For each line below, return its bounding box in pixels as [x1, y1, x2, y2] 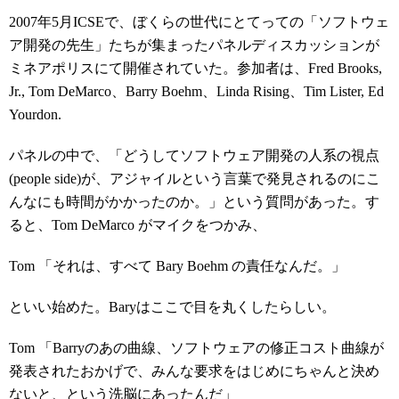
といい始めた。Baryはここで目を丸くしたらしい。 [9, 299, 336, 314]
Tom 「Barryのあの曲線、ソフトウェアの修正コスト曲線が [9, 340, 384, 355]
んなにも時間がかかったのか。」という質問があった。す [9, 194, 379, 209]
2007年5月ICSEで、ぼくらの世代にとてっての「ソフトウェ [9, 14, 389, 29]
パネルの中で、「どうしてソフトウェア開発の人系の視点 [9, 148, 379, 163]
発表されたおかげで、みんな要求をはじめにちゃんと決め [9, 363, 379, 379]
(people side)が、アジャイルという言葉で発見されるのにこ [9, 171, 380, 186]
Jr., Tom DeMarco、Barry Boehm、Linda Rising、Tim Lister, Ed [9, 84, 384, 99]
